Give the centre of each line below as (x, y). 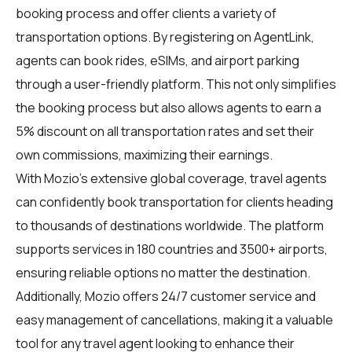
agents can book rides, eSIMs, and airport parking (158, 60)
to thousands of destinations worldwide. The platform (170, 225)
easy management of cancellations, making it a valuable (174, 319)
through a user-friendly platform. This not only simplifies (176, 84)
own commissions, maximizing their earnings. (144, 154)
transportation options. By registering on (135, 37)
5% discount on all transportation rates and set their (165, 131)
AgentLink (282, 37)
